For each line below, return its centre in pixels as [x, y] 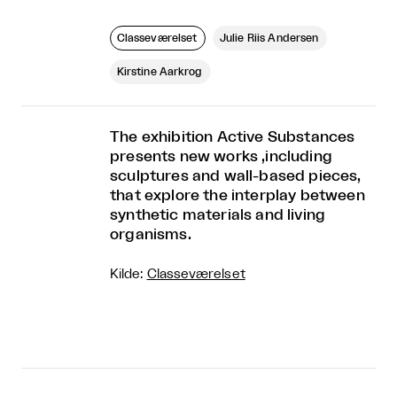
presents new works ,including [221, 157]
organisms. [151, 235]
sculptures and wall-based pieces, [236, 176]
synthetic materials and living [218, 215]
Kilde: [128, 275]
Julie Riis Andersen [269, 39]
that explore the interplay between [237, 196]
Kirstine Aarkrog [160, 72]
